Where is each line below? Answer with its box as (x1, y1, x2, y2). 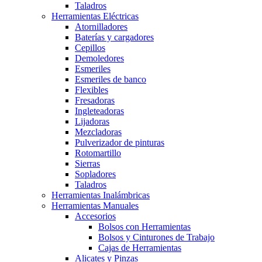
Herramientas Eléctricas (51, 11, 139, 21)
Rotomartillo (75, 147, 121, 158)
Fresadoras (75, 95, 115, 105)
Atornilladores (75, 21, 127, 32)
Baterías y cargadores (75, 32, 154, 42)
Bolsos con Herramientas (98, 221, 191, 232)
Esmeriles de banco (75, 74, 146, 84)
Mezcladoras (75, 126, 122, 137)
